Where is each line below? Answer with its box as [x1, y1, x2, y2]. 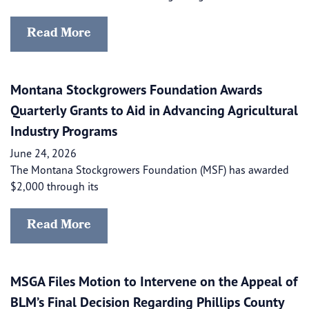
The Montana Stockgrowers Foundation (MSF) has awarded [10, 163, 289, 177]
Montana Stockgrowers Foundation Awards [10, 81, 262, 98]
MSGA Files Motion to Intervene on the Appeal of [10, 272, 297, 290]
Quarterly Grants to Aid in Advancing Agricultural [10, 101, 298, 119]
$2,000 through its [10, 179, 99, 193]
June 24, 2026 [10, 146, 77, 160]
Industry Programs [10, 122, 117, 139]
